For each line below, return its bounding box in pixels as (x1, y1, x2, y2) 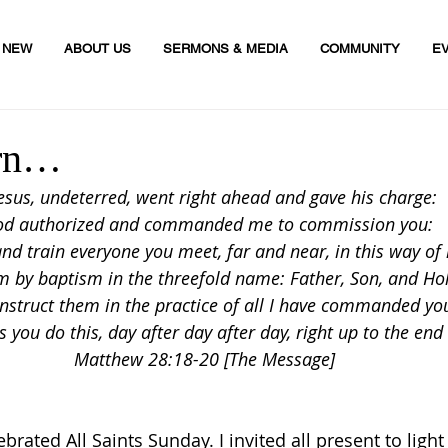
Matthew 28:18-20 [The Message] (73, 347, 335, 371)
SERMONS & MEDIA (163, 41, 288, 56)
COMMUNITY (320, 41, 400, 56)
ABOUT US (64, 41, 131, 56)
